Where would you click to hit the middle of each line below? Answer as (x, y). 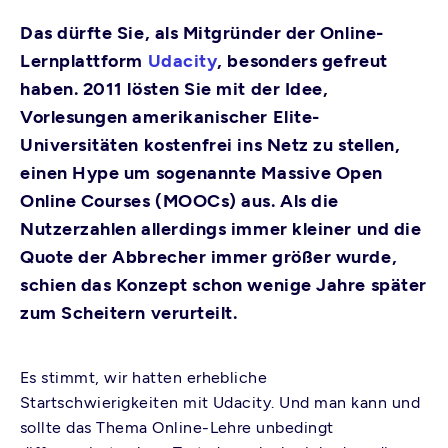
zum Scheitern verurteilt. (129, 313)
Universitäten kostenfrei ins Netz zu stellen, (210, 145)
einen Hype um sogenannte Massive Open (201, 173)
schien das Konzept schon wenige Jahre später (223, 285)
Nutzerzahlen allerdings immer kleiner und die (221, 229)
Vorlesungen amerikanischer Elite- (170, 117)
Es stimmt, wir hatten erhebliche (144, 377)
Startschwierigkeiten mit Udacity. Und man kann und (220, 402)
